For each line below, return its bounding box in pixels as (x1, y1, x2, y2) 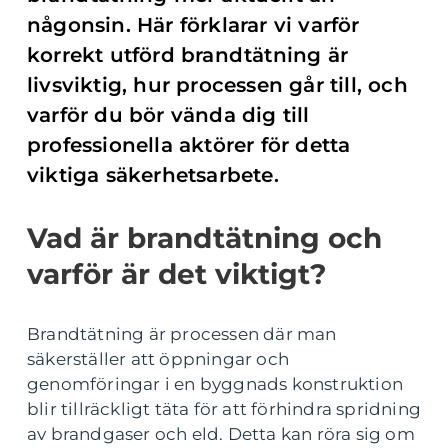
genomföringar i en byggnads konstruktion (27, 374, 404, 394)
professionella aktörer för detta (27, 133, 351, 157)
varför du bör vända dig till (27, 103, 310, 127)
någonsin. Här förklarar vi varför (27, 13, 360, 37)
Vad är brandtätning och (27, 221, 382, 255)
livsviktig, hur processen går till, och (27, 73, 408, 97)
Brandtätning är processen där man (27, 324, 337, 344)
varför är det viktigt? (27, 257, 326, 291)
